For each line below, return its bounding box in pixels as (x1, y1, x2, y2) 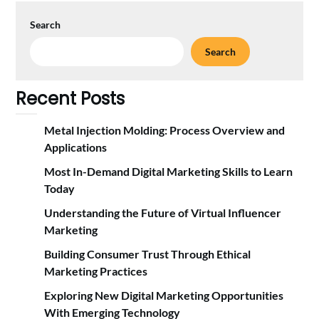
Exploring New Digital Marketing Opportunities (44, 288, 284, 303)
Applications (44, 140, 108, 155)
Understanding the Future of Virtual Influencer (44, 206, 282, 220)
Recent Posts (16, 87, 125, 111)
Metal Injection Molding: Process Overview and (44, 123, 286, 137)
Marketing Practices (44, 264, 148, 278)
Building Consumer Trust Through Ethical (44, 247, 251, 261)
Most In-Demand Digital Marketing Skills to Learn (44, 164, 293, 179)
